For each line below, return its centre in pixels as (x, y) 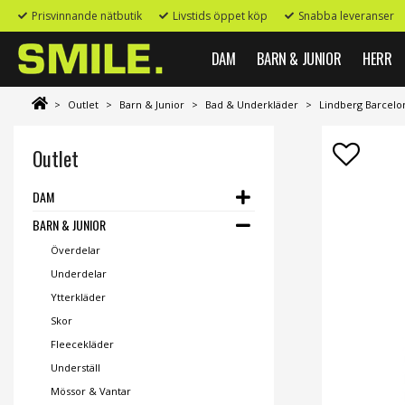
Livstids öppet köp (220, 16)
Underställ (75, 367)
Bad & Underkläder (252, 104)
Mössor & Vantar (90, 391)
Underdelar (78, 273)
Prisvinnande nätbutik (87, 16)
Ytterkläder (78, 297)
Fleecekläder (82, 344)
